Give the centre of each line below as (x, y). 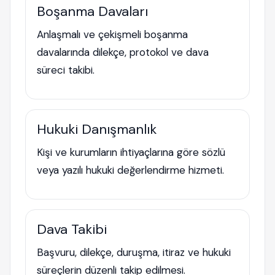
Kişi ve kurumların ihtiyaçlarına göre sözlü (131, 152)
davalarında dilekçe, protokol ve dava (123, 52)
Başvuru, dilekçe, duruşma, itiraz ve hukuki (134, 252)
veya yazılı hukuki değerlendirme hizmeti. (130, 170)
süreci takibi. (66, 70)
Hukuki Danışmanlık (97, 129)
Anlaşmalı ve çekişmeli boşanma (112, 34)
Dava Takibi (72, 229)
